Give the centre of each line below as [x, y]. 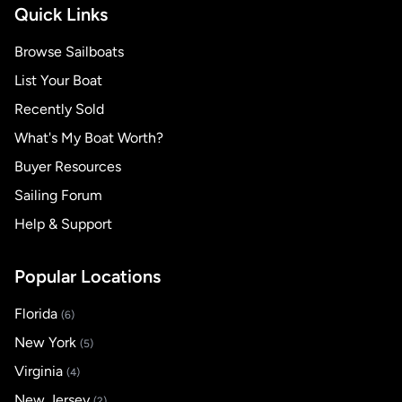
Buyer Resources [68, 166]
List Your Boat [58, 80]
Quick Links [61, 14]
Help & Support [63, 224]
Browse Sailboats [69, 52]
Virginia [40, 371]
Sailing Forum [58, 195]
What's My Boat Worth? [89, 138]
